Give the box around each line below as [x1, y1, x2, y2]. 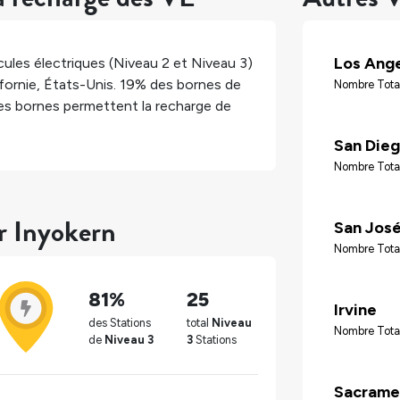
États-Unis [44, 76, 113, 94]
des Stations [88, 316, 151, 330]
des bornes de [146, 76, 241, 94]
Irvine [334, 300, 377, 321]
